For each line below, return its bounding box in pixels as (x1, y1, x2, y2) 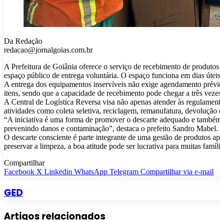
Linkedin (44, 167, 72, 176)
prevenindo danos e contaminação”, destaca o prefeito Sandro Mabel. (4, 124, 218, 133)
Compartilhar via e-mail (140, 167, 214, 176)
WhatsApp (74, 167, 108, 176)
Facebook (4, 167, 34, 176)
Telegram (110, 167, 138, 176)
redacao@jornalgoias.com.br (4, 46, 93, 55)
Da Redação (4, 37, 42, 46)
